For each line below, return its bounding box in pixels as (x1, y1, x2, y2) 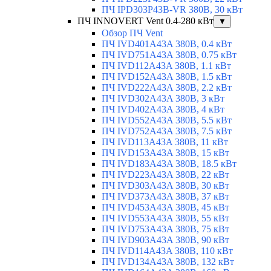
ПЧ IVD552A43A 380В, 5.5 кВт (102, 115, 232, 126)
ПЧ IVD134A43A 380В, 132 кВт (102, 256, 234, 267)
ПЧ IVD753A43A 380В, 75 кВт (102, 224, 229, 235)
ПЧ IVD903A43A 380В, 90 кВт (102, 235, 229, 246)
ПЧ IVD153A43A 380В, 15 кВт (102, 148, 229, 158)
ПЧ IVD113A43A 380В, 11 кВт (102, 137, 228, 148)
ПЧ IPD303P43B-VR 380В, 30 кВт (102, 4, 243, 15)
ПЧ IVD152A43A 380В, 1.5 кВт (102, 71, 232, 82)
